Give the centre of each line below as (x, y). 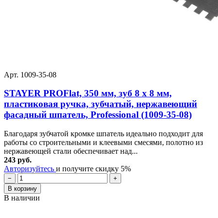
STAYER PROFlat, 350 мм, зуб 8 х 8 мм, (88, 93)
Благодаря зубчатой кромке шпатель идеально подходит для (103, 134)
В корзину (22, 189)
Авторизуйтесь (30, 169)
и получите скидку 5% (93, 169)
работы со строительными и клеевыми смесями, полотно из (103, 142)
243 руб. (18, 160)
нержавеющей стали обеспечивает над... (71, 151)
